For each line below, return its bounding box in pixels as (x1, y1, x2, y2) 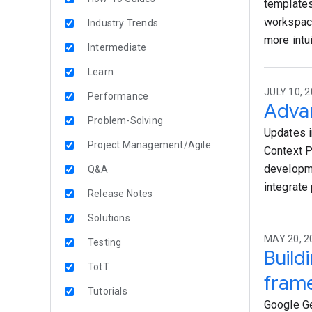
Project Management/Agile (88, 139, 211, 150)
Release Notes (88, 188, 153, 199)
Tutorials (88, 286, 127, 297)
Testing (88, 237, 122, 248)
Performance (88, 91, 149, 102)
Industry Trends (88, 17, 158, 29)
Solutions (88, 212, 130, 224)
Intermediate (88, 42, 147, 53)
